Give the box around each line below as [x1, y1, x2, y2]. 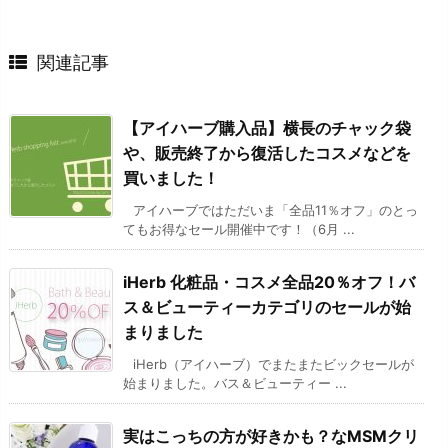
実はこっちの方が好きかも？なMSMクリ [123, 425, 419, 446]
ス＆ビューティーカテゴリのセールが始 [123, 296, 411, 317]
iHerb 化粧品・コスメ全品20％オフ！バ [123, 271, 415, 292]
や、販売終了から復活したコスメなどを [123, 142, 411, 163]
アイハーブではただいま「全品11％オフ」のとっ [133, 201, 418, 218]
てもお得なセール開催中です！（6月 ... [123, 220, 355, 237]
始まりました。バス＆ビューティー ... [123, 374, 347, 391]
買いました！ [123, 167, 219, 188]
